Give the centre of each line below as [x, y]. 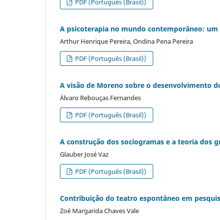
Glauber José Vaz [84, 154]
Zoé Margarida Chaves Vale [99, 210]
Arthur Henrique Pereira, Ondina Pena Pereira [126, 41]
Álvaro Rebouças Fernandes [100, 97]
